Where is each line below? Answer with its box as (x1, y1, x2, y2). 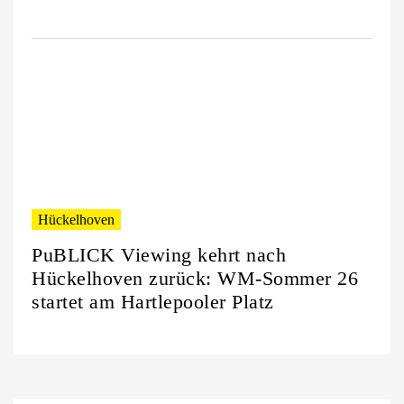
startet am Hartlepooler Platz (32, 290, 274, 314)
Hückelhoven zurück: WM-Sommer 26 (32, 267, 358, 290)
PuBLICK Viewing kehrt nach (32, 243, 286, 267)
